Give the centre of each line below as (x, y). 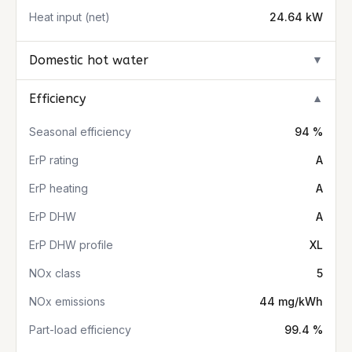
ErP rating (54, 160)
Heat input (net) (70, 17)
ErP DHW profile (71, 245)
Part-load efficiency (80, 330)
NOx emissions (67, 301)
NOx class (55, 273)
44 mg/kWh (291, 301)
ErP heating (59, 188)
